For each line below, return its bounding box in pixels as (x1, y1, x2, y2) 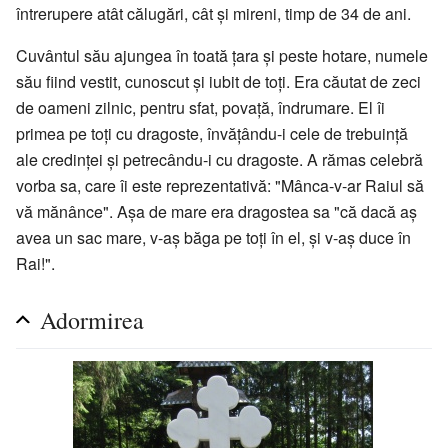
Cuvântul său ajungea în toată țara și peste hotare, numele (16, 44, 428, 68)
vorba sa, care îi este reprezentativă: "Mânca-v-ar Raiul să (16, 174, 424, 198)
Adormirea (40, 304, 144, 337)
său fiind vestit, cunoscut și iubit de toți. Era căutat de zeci (16, 70, 421, 94)
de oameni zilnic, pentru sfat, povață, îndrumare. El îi (16, 96, 385, 120)
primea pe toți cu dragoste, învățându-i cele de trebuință (16, 122, 408, 146)
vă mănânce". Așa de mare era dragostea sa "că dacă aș (16, 200, 417, 224)
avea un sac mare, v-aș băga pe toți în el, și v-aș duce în (16, 226, 411, 250)
